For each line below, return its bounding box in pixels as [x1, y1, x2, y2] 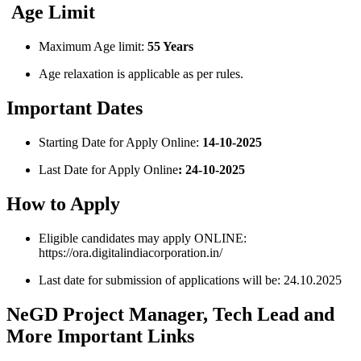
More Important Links [6, 325, 194, 346]
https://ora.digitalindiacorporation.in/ [39, 245, 222, 259]
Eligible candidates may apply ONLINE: [39, 230, 247, 245]
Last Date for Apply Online [39, 163, 178, 177]
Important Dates [6, 98, 143, 119]
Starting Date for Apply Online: [39, 135, 199, 150]
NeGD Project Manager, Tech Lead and [6, 303, 334, 325]
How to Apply [6, 193, 120, 214]
